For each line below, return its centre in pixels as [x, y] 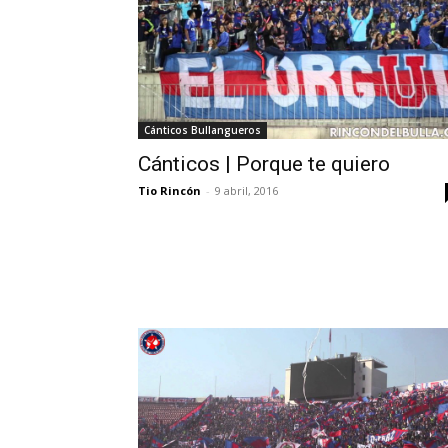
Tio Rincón [169, 191]
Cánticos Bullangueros [202, 130]
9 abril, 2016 [246, 191]
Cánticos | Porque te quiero [264, 164]
